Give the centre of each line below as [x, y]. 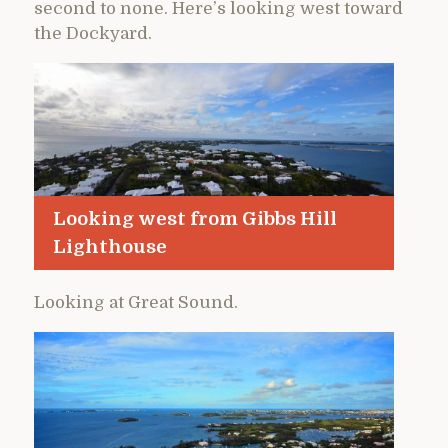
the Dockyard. [93, 34]
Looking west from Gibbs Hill [194, 218]
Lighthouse [109, 246]
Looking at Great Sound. [136, 303]
